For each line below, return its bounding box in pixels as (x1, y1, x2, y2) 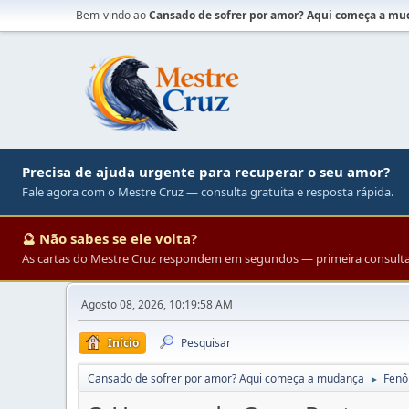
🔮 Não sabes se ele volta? (22, 229, 197, 247)
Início (108, 335, 139, 351)
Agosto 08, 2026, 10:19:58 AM (81, 297, 233, 312)
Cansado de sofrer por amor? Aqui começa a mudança (88, 371, 364, 386)
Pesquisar (181, 335, 231, 351)
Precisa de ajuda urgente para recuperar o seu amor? (22, 163, 390, 181)
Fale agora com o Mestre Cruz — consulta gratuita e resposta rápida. (22, 184, 393, 200)
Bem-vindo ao (76, 7, 149, 23)
